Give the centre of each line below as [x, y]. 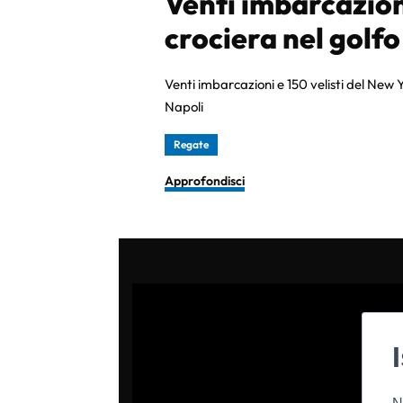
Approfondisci [205, 181]
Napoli [184, 107]
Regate [191, 144]
